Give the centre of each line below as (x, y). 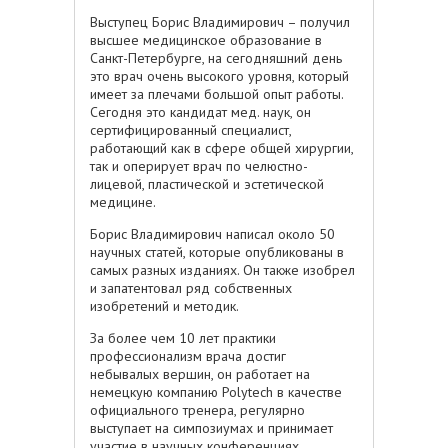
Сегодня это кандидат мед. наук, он (200, 111)
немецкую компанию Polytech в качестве (216, 391)
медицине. (123, 201)
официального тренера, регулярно (197, 409)
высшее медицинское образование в (206, 39)
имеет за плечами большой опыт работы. (216, 93)
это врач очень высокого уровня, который (219, 75)
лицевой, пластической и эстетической (207, 183)
